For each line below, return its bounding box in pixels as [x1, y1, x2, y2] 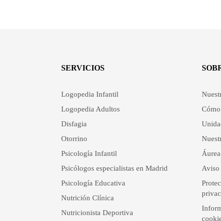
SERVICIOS [61, 64, 105, 72]
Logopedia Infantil [61, 90, 118, 98]
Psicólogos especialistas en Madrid [61, 164, 168, 172]
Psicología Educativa [61, 179, 125, 187]
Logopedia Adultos [61, 105, 120, 113]
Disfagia [61, 120, 87, 128]
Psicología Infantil [61, 149, 117, 157]
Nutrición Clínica [61, 194, 114, 202]
